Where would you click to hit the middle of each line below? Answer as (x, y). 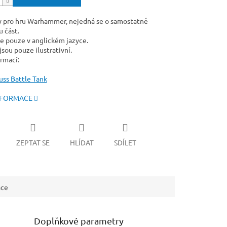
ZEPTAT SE (33, 142)
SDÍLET (125, 142)
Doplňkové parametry (79, 220)
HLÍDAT (82, 142)
